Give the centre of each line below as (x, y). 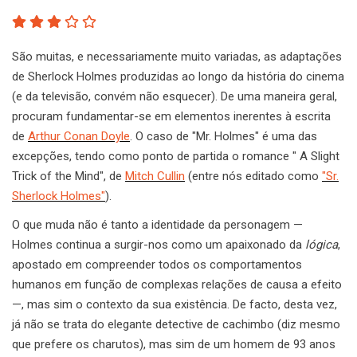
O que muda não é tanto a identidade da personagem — (157, 225)
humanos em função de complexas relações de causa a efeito (177, 285)
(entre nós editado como (253, 177)
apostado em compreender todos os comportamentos (157, 265)
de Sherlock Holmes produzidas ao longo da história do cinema (178, 77)
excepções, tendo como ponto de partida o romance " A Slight (176, 157)
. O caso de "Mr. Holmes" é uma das (224, 137)
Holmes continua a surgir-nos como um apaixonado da (159, 245)
